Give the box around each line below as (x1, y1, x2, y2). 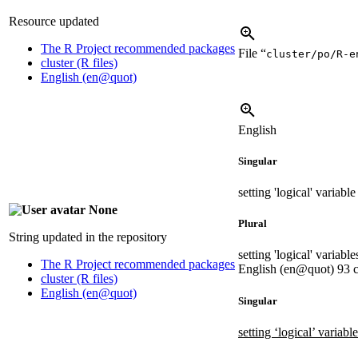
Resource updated (9, 14, 99, 28)
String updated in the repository (9, 229, 167, 244)
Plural (238, 217, 267, 230)
